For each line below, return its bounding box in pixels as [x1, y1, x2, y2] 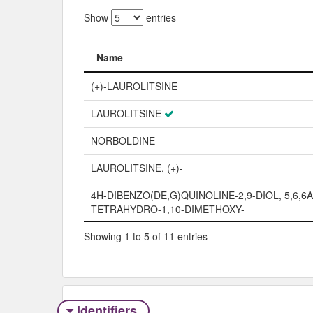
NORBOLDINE [91, 133, 155, 147]
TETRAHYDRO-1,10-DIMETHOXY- [91, 201, 245, 216]
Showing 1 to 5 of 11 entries [84, 229, 208, 244]
